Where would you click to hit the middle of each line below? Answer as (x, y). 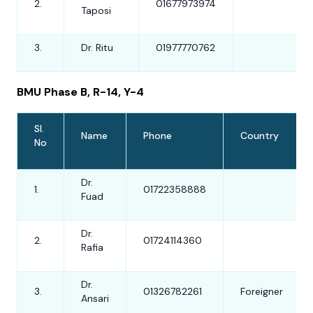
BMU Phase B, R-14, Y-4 (80, 92)
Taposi (96, 11)
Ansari (95, 299)
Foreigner (262, 292)
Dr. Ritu (97, 48)
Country (260, 136)
